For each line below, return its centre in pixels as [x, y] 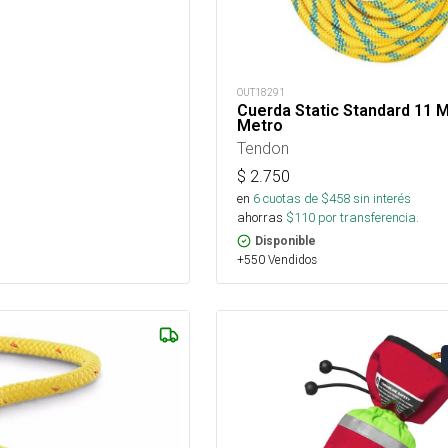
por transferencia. [366, 217]
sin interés [381, 198]
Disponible [285, 240]
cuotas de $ [294, 198]
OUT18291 [260, 92]
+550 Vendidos [276, 259]
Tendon [262, 147]
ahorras [259, 217]
